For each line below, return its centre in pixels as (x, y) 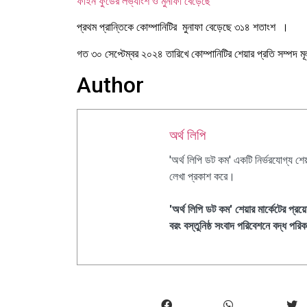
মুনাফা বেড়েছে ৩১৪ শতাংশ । (235, 27)
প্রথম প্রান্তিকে (107, 27)
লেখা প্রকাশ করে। (202, 177)
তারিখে (177, 53)
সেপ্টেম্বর (122, 53)
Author (110, 85)
